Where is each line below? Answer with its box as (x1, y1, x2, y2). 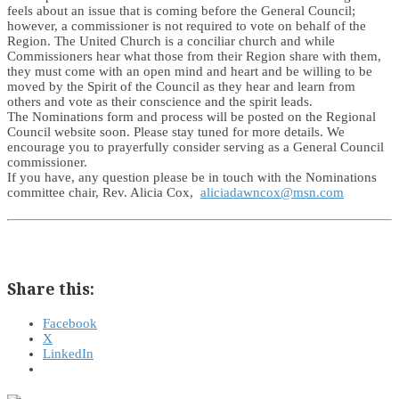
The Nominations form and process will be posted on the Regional (7, 110, 376, 125)
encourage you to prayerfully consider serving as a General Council (7, 140, 384, 155)
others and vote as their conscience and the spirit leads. (7, 94, 313, 110)
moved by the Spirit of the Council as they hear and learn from (7, 79, 355, 94)
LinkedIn (43, 346, 94, 362)
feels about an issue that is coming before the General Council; (7, 4, 355, 19)
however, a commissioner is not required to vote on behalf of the (7, 19, 366, 34)
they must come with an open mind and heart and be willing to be (7, 64, 372, 79)
